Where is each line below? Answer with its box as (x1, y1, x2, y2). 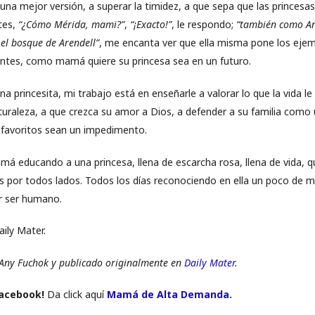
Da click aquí (44, 288, 107, 302)
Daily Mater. (184, 255, 238, 269)
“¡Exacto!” (130, 18, 172, 32)
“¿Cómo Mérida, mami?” (18, 18, 124, 32)
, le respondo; (172, 18, 236, 32)
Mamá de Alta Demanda (107, 288, 229, 302)
